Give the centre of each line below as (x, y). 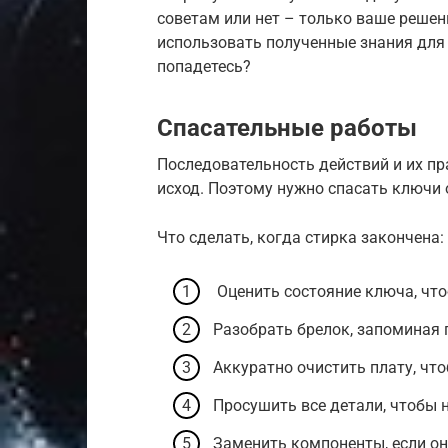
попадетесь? (204, 67)
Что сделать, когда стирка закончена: (300, 238)
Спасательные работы (287, 128)
